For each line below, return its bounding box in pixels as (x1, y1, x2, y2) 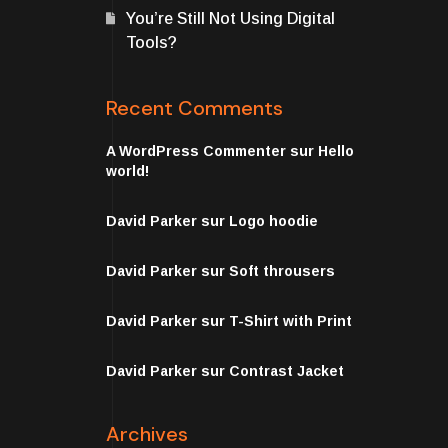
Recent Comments (106, 95, 283, 121)
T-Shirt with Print (229, 313, 352, 329)
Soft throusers (229, 263, 335, 279)
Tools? (126, 34, 177, 51)
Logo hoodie (229, 213, 318, 229)
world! (106, 163, 149, 179)
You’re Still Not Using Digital (126, 10, 335, 27)
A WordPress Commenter (106, 143, 286, 159)
